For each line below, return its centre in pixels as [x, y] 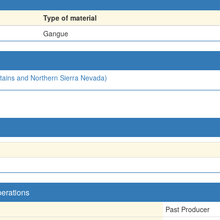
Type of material [70, 17]
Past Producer [188, 209]
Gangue [56, 33]
